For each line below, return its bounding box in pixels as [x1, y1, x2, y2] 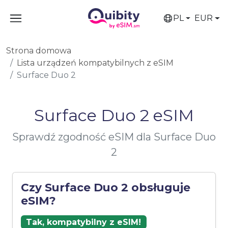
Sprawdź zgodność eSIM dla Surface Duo [12, 131, 216, 143]
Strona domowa [6, 46, 71, 55]
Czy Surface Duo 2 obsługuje [21, 181, 190, 194]
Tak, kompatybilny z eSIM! [26, 217, 141, 227]
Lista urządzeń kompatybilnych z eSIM [17, 58, 174, 68]
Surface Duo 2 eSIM [34, 105, 194, 125]
